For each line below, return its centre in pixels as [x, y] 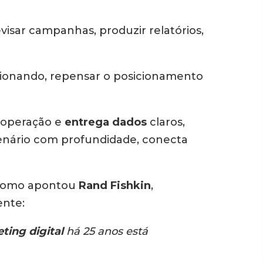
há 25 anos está [106, 231]
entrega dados [104, 122]
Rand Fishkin [113, 186]
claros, [166, 122]
